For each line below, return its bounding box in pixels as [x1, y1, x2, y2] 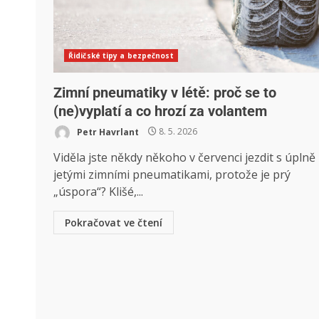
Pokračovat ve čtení [65, 215, 162, 229]
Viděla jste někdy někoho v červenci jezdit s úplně [53, 149, 315, 165]
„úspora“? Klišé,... [53, 183, 143, 199]
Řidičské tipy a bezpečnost [68, 50, 174, 61]
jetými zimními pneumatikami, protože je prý [53, 166, 291, 182]
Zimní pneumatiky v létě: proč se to [53, 83, 276, 101]
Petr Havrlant [75, 125, 139, 138]
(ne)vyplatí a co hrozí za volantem [53, 102, 267, 120]
